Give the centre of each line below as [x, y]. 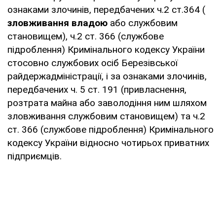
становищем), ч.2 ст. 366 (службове [86, 36]
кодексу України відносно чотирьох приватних [108, 143]
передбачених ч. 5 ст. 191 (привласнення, [97, 89]
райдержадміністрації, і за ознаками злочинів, [107, 76]
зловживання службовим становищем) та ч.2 [106, 116]
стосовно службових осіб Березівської [92, 63]
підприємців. [35, 156]
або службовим [143, 23]
